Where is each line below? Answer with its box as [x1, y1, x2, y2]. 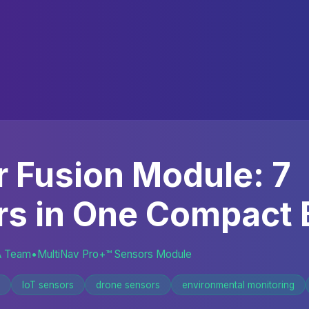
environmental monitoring [182, 279, 295, 290]
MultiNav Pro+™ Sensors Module [37, 248, 192, 261]
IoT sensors [22, 279, 74, 290]
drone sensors [96, 279, 160, 290]
